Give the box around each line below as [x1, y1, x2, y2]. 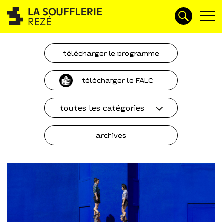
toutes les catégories [59, 104, 144, 112]
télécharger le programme [63, 49, 159, 57]
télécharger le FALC [81, 76, 153, 84]
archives [96, 131, 126, 139]
